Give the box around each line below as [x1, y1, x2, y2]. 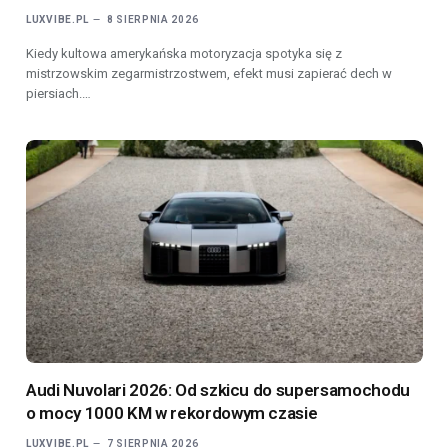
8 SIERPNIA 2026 [106, 14, 199, 26]
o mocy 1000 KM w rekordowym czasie [26, 403, 318, 424]
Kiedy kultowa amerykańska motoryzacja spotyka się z [26, 46, 342, 62]
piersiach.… [26, 86, 91, 102]
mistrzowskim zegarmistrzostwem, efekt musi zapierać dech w [26, 66, 392, 82]
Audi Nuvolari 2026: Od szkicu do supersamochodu [26, 380, 411, 401]
